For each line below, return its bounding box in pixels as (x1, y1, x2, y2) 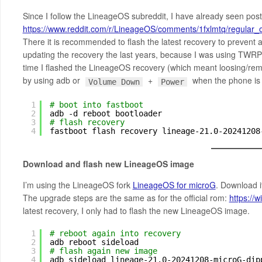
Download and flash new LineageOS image (22, 157, 194, 170)
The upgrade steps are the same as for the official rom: (22, 191, 229, 204)
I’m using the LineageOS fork (22, 178, 133, 191)
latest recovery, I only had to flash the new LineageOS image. (22, 204, 250, 216)
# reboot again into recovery (49, 228, 181, 238)
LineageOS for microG (132, 178, 216, 191)
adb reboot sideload (49, 237, 139, 247)
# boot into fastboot (49, 99, 143, 109)
